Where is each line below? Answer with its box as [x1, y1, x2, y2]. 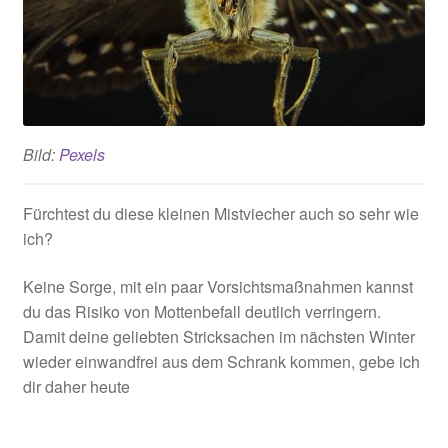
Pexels [58, 143, 105, 167]
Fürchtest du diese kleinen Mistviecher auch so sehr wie [22, 202, 419, 226]
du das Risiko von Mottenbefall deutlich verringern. [22, 300, 381, 324]
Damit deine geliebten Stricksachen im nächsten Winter [22, 325, 415, 349]
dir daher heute [22, 375, 130, 399]
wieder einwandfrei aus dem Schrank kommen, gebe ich [22, 350, 420, 374]
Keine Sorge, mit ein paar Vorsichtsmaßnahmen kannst [22, 275, 413, 299]
